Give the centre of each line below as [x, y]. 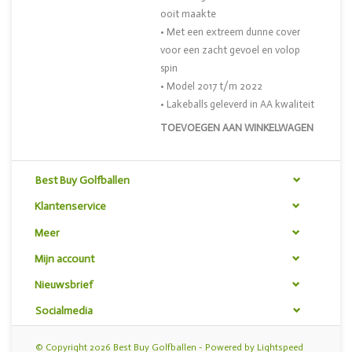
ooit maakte [188, 14]
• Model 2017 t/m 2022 [211, 86]
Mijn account [64, 258]
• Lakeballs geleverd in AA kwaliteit [237, 104]
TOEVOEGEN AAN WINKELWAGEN [237, 128]
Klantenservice [70, 207]
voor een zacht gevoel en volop [230, 50]
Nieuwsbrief [64, 285]
